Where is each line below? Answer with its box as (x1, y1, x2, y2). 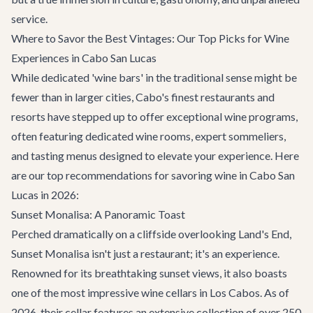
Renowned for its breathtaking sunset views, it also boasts (11, 266, 287, 279)
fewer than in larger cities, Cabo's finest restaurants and (11, 90, 275, 103)
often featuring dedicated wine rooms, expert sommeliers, (11, 129, 286, 143)
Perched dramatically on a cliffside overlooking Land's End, (11, 227, 291, 240)
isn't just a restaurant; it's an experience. (89, 247, 279, 260)
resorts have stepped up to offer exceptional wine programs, (11, 110, 298, 123)
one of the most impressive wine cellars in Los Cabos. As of (11, 286, 289, 299)
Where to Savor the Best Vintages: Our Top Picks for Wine (11, 31, 289, 45)
